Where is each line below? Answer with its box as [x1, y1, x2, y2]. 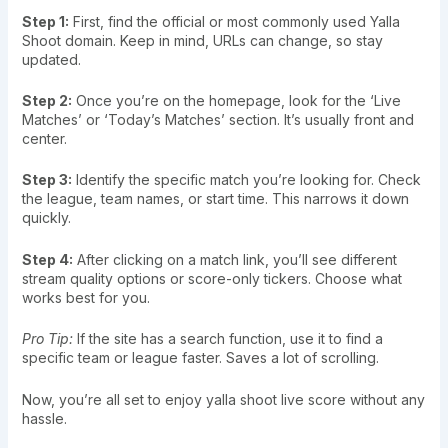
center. [21, 130, 67, 148]
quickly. [21, 209, 71, 227]
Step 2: [21, 92, 72, 110]
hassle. [21, 409, 67, 427]
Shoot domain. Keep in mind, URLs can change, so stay [21, 31, 383, 49]
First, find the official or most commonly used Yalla [68, 12, 400, 30]
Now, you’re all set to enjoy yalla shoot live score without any [21, 390, 425, 408]
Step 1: [21, 12, 69, 30]
